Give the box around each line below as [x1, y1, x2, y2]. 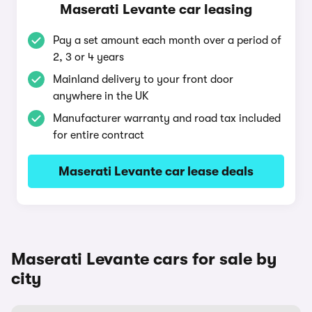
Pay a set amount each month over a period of [53, 34, 281, 47]
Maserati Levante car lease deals [58, 164, 253, 178]
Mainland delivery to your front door [53, 73, 233, 86]
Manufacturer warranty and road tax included [53, 112, 281, 125]
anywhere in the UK [53, 90, 149, 102]
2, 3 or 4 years [53, 51, 124, 63]
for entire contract [53, 129, 144, 141]
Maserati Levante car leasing [60, 1, 252, 17]
